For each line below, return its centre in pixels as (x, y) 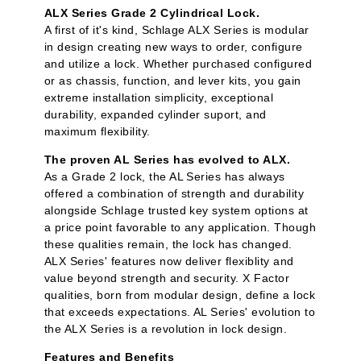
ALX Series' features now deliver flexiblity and (169, 261)
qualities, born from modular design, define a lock (180, 295)
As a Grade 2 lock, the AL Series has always (165, 177)
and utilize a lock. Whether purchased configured (178, 64)
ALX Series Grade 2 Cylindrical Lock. (152, 13)
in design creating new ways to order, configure (174, 47)
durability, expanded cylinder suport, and (156, 115)
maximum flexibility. (98, 132)
